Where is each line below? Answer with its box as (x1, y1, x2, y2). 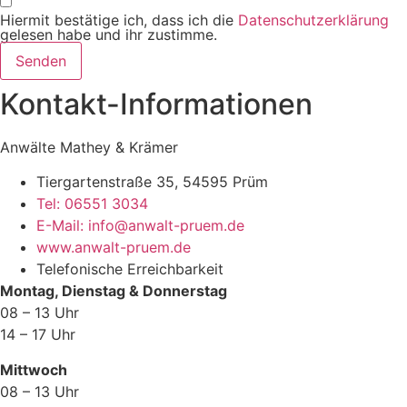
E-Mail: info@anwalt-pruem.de (36, 216, 244, 235)
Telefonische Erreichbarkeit (36, 260, 223, 279)
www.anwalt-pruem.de (36, 238, 191, 257)
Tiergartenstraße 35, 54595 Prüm (36, 173, 268, 192)
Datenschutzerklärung (238, 11, 389, 29)
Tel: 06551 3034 (36, 194, 148, 213)
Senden (15, 52, 66, 70)
